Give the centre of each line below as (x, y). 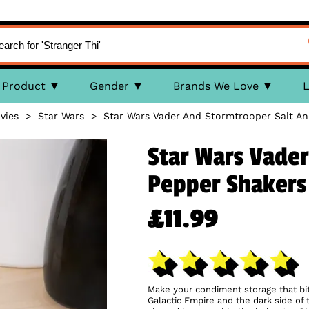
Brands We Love (216, 86)
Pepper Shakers (227, 185)
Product (23, 86)
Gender (109, 86)
